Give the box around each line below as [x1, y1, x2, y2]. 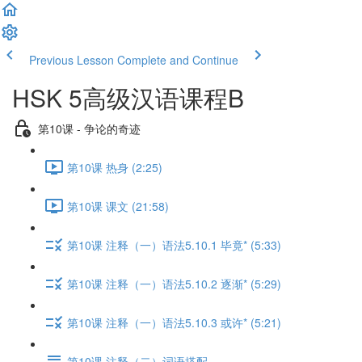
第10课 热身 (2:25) [67, 158, 162, 175]
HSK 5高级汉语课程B [12, 80, 244, 115]
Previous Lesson [29, 52, 114, 68]
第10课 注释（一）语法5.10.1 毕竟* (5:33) [67, 236, 281, 253]
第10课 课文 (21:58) [67, 197, 169, 214]
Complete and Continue [117, 52, 238, 68]
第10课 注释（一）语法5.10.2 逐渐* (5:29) [67, 275, 281, 292]
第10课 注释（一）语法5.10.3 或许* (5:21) [67, 314, 281, 330]
